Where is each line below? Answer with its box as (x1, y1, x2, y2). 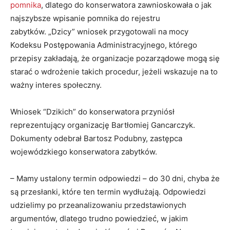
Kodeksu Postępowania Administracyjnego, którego (10, 40, 197, 50)
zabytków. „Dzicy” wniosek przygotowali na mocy (10, 26, 188, 36)
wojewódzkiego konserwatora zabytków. (10, 146, 157, 157)
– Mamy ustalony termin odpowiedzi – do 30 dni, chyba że (10, 173, 220, 183)
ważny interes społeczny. (10, 80, 102, 90)
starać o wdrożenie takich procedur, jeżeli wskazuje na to (10, 66, 218, 76)
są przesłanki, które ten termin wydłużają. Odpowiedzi (10, 186, 206, 197)
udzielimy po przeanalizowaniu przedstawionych (10, 200, 186, 210)
